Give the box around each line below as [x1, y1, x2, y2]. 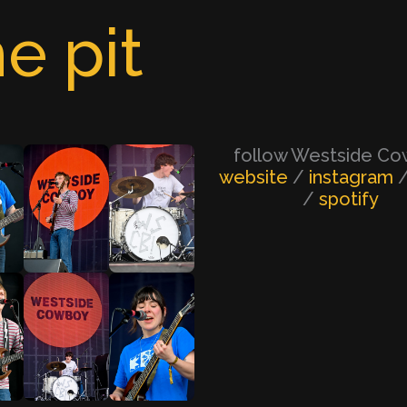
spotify [319, 188, 380, 210]
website [219, 166, 293, 188]
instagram [309, 166, 399, 188]
